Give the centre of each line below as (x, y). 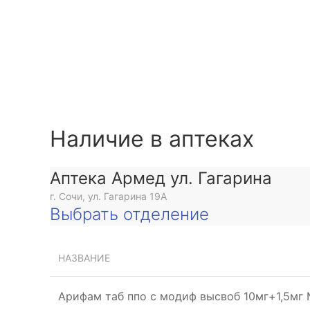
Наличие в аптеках (152, 139)
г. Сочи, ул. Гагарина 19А (108, 197)
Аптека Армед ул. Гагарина (161, 179)
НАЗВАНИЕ (84, 258)
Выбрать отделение (129, 215)
